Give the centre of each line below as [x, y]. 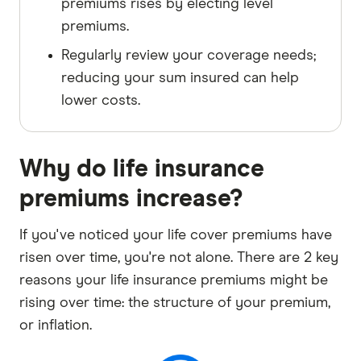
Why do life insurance [142, 169]
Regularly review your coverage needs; [189, 55]
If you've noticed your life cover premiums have [176, 235]
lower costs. [101, 100]
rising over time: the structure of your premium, [175, 303]
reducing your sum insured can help [180, 78]
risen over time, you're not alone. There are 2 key [179, 257]
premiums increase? [131, 199]
